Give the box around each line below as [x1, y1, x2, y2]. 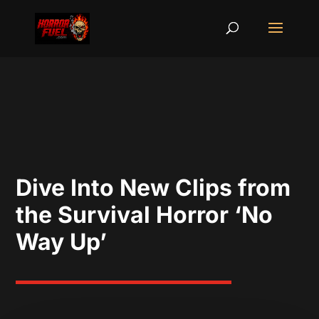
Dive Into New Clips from [16, 174, 291, 202]
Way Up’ [16, 228, 108, 256]
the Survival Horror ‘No [16, 201, 273, 229]
